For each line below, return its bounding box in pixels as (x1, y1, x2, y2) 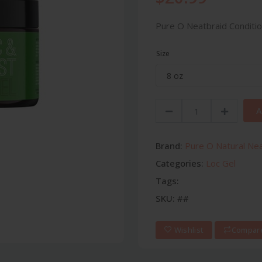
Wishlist (174, 225, 204, 235)
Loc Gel (206, 157, 236, 169)
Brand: (156, 140, 182, 151)
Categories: (156, 157, 204, 169)
